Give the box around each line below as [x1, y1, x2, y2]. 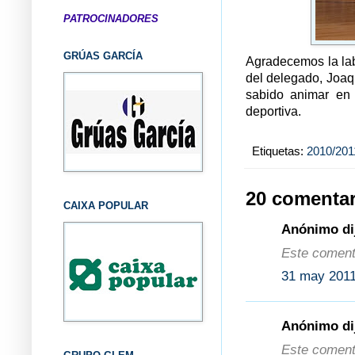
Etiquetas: [252, 143, 307, 158]
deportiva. [246, 105, 301, 119]
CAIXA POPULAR [63, 199, 148, 212]
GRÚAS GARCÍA [63, 49, 143, 62]
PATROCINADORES [63, 12, 158, 25]
